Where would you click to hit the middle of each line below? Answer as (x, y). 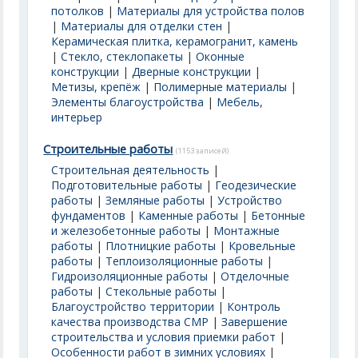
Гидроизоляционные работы (130, 276)
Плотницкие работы (161, 246)
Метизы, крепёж (96, 87)
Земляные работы (155, 200)
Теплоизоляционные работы (185, 261)
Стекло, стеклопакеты (122, 56)
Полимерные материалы (221, 87)
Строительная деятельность (131, 170)
